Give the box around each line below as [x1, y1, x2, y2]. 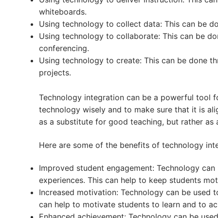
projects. [39, 68, 71, 78]
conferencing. [39, 43, 89, 54]
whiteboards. [39, 7, 87, 17]
